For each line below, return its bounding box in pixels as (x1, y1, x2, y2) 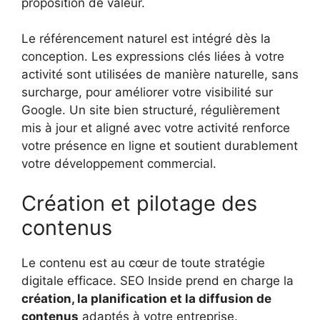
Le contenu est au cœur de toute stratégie (21, 255, 265, 270)
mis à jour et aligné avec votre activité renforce (21, 121, 290, 136)
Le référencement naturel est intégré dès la (21, 31, 271, 46)
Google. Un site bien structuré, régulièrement (21, 103, 280, 118)
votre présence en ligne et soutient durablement (21, 139, 298, 154)
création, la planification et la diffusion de (21, 291, 271, 306)
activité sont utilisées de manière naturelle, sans (21, 67, 299, 82)
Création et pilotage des (21, 190, 257, 216)
